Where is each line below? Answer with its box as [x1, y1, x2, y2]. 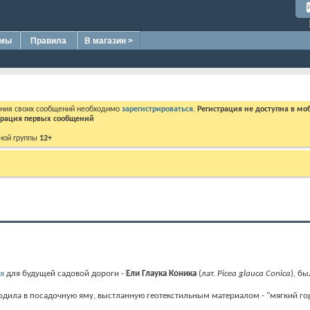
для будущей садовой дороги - [4, 269, 126, 278]
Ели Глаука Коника [126, 269, 197, 278]
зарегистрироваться [122, 105, 193, 113]
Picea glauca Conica [217, 269, 291, 278]
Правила [30, 36, 66, 46]
